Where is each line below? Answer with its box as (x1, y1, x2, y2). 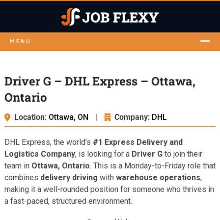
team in (4, 161, 31, 170)
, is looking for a (75, 149, 132, 159)
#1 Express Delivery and (92, 137, 183, 147)
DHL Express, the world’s (4, 137, 93, 147)
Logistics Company (4, 149, 75, 159)
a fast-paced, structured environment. (4, 196, 132, 206)
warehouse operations (115, 172, 200, 182)
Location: (14, 112, 47, 122)
